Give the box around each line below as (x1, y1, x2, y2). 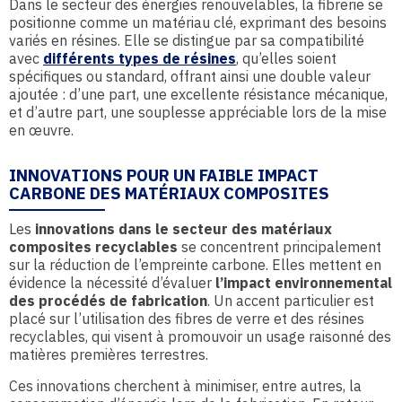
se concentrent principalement (178, 238, 381, 256)
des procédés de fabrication (9, 292, 207, 310)
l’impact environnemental (215, 274, 392, 292)
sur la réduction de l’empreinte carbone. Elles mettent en (9, 256, 381, 274)
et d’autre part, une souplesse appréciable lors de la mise (9, 103, 387, 121)
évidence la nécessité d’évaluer (9, 274, 215, 292)
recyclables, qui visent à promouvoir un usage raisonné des (9, 328, 391, 345)
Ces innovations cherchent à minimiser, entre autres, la (9, 377, 362, 395)
